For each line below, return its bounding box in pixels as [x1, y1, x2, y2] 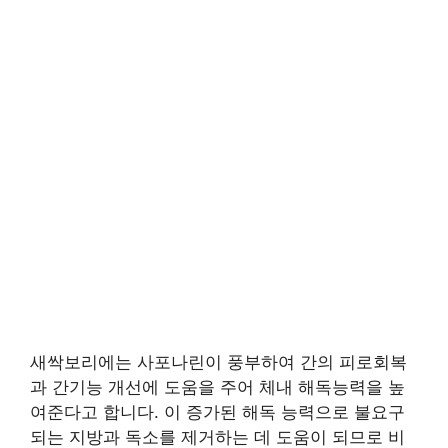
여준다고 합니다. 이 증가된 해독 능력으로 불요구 [30, 401, 405, 422]
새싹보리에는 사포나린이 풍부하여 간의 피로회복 [30, 351, 407, 372]
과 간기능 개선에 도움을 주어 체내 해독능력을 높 [30, 376, 405, 397]
